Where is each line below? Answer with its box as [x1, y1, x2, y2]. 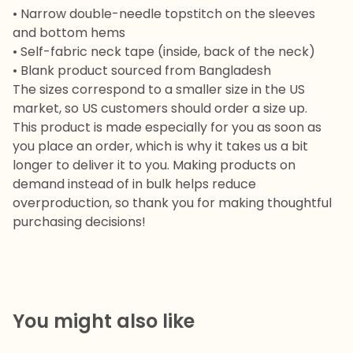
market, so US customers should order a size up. [13, 99, 307, 117]
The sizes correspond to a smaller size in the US [13, 80, 305, 98]
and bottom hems [13, 24, 125, 42]
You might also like [13, 308, 195, 334]
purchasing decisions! [13, 213, 146, 231]
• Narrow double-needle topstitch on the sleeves [13, 5, 315, 23]
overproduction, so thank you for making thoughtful [13, 194, 332, 212]
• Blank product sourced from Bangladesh [13, 61, 271, 80]
